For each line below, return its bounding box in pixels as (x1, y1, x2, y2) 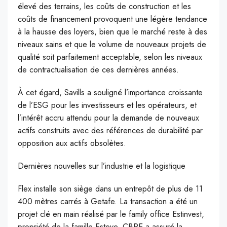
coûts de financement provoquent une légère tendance (18, 13, 207, 25)
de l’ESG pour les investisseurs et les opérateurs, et (18, 99, 197, 111)
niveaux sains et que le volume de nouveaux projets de (18, 39, 206, 51)
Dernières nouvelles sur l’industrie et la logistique (18, 160, 185, 172)
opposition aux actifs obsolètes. (18, 137, 126, 149)
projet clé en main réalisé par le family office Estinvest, (18, 208, 204, 220)
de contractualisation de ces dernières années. (18, 64, 179, 76)
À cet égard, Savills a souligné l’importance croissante (18, 87, 203, 99)
